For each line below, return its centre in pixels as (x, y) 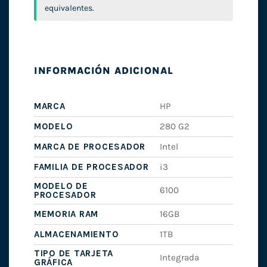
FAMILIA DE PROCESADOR (91, 167)
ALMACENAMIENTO (76, 235)
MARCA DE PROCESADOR (90, 147)
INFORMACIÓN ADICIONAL (103, 70)
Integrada (180, 258)
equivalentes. (69, 8)
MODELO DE (61, 186)
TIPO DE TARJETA (74, 254)
